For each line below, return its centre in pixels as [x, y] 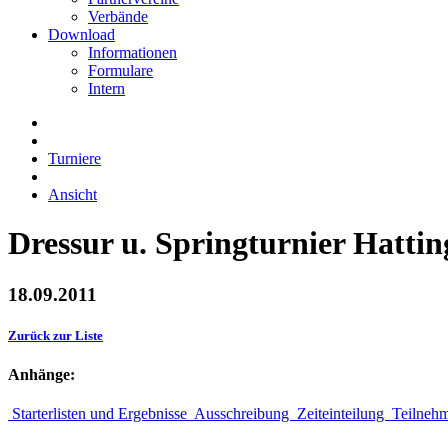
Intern [106, 88]
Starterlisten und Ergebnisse [99, 414]
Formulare [120, 70]
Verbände [118, 16]
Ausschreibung [242, 414]
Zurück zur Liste [55, 336]
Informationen [132, 52]
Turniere [74, 158]
